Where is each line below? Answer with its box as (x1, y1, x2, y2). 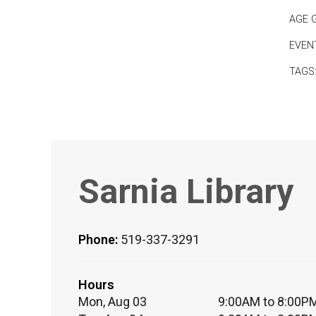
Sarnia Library (78, 171, 293, 212)
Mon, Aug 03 (78, 293, 147, 309)
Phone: (78, 231, 121, 247)
